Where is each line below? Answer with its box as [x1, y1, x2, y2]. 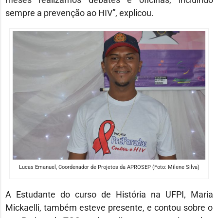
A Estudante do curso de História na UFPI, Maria [5, 189, 213, 200]
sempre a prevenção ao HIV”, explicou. [5, 7, 154, 18]
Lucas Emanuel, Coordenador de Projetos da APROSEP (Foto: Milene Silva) [18, 163, 200, 170]
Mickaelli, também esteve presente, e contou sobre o [5, 202, 213, 213]
